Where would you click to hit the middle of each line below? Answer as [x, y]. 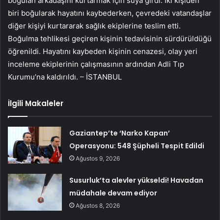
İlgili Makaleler [36, 103]
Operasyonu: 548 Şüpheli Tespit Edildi [137, 146]
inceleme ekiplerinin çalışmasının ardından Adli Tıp [96, 64]
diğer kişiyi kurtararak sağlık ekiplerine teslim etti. [94, 26]
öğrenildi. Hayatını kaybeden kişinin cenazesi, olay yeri [103, 51]
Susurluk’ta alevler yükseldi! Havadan [137, 180]
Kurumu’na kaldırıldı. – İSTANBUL [65, 77]
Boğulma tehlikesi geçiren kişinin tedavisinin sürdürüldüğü [110, 38]
